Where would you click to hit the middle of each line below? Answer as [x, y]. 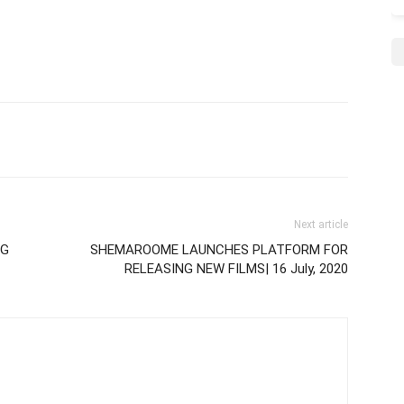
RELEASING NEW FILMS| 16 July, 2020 [236, 268]
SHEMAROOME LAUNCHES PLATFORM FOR [219, 249]
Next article [321, 224]
